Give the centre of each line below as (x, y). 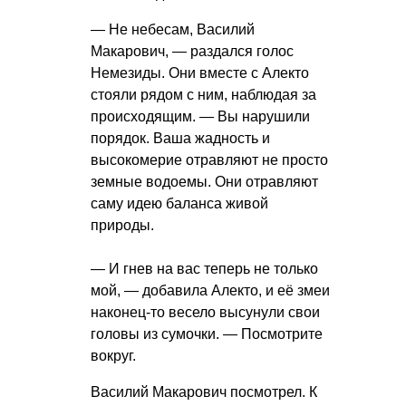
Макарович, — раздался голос (192, 52)
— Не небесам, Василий (173, 30)
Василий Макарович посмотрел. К (204, 392)
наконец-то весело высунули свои (205, 313)
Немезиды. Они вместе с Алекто (200, 73)
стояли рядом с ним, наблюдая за (203, 95)
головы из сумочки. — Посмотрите (207, 334)
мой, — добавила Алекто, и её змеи (210, 291)
